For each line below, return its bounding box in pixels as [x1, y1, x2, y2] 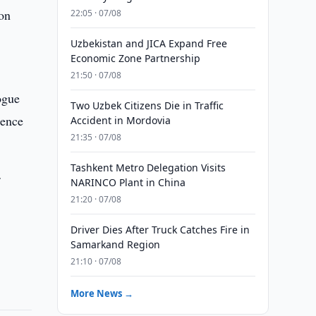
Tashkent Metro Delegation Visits [70, 161, 226, 174]
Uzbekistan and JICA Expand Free [70, 37, 227, 50]
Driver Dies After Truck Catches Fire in [70, 223, 250, 236]
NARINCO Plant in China [70, 176, 186, 189]
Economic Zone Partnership [70, 51, 200, 65]
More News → [70, 287, 133, 300]
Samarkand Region [70, 238, 160, 251]
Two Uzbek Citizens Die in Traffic [70, 99, 224, 112]
